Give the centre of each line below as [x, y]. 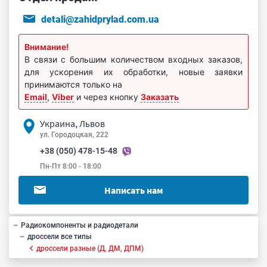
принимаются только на [73, 84]
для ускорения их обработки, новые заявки [133, 72]
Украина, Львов [72, 123]
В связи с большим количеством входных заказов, [133, 59]
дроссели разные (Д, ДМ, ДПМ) [90, 248]
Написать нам [133, 190]
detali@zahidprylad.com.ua [100, 19]
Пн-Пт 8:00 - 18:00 [71, 166]
